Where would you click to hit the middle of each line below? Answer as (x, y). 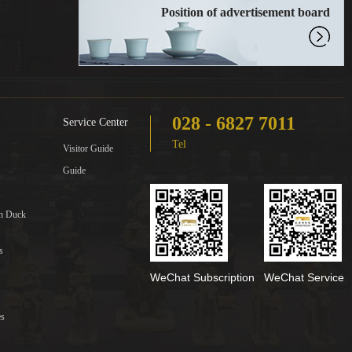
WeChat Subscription (202, 278)
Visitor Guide (88, 149)
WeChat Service (304, 278)
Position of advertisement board (246, 13)
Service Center (96, 123)
